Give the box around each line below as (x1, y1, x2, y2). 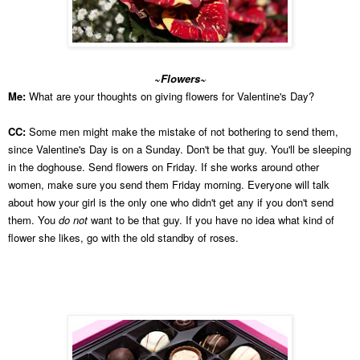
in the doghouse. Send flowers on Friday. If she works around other (8, 158, 319, 174)
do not (59, 211, 88, 227)
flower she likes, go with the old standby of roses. (8, 229, 239, 245)
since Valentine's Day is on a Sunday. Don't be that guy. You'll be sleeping (8, 141, 351, 157)
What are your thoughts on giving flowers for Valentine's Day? (29, 88, 314, 104)
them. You (8, 211, 59, 227)
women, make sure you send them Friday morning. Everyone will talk (8, 176, 329, 192)
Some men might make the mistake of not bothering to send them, (29, 123, 338, 139)
